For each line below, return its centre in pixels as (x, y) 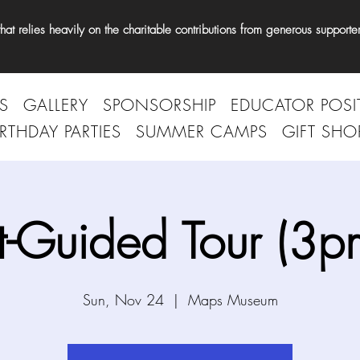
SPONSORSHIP (159, 105)
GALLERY (55, 105)
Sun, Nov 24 (123, 300)
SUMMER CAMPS (202, 131)
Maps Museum (233, 300)
